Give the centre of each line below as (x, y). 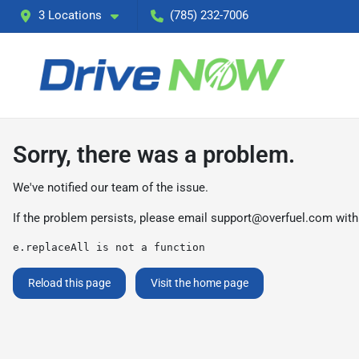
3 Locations (70, 15)
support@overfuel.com (272, 218)
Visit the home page (200, 283)
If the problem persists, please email (112, 218)
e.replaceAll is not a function (109, 247)
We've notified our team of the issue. (111, 188)
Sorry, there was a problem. (154, 155)
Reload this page (69, 283)
